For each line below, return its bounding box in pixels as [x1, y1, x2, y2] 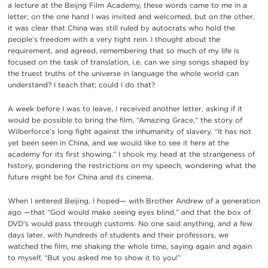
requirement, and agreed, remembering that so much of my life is [7, 45, 239, 55]
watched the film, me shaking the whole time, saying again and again [7, 241, 252, 251]
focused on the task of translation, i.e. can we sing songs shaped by [7, 57, 249, 66]
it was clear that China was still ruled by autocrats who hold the [7, 23, 235, 32]
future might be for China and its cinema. [7, 172, 153, 181]
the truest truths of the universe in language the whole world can [7, 68, 239, 78]
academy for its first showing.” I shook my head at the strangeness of [7, 149, 255, 159]
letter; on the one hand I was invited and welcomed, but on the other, [7, 11, 255, 21]
